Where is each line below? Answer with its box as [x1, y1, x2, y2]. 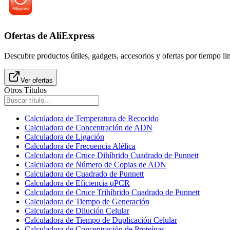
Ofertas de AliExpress [4, 30, 94, 41]
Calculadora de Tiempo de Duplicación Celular [25, 215, 177, 224]
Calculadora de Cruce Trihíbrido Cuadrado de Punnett [25, 187, 200, 197]
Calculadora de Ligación [25, 132, 104, 141]
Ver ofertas [21, 76, 53, 84]
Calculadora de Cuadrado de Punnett [25, 169, 144, 178]
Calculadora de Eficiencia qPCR [25, 178, 130, 187]
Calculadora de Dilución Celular [25, 206, 129, 215]
